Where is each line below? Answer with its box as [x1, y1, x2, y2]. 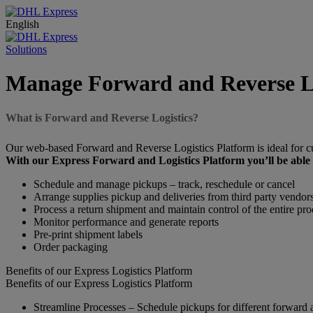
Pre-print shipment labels [34, 228, 143, 240]
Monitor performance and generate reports [34, 215, 219, 228]
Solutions [6, 43, 47, 55]
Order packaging [34, 240, 108, 253]
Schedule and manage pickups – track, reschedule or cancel [34, 177, 295, 190]
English [6, 18, 39, 30]
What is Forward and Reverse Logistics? [6, 111, 198, 124]
